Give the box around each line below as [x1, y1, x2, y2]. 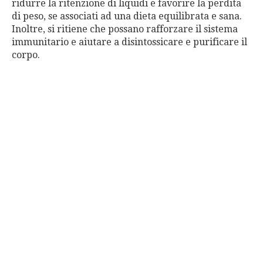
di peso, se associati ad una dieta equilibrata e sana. [12, 10, 242, 22]
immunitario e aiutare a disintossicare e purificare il [12, 36, 247, 48]
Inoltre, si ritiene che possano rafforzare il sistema [12, 23, 238, 35]
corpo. [12, 49, 40, 60]
